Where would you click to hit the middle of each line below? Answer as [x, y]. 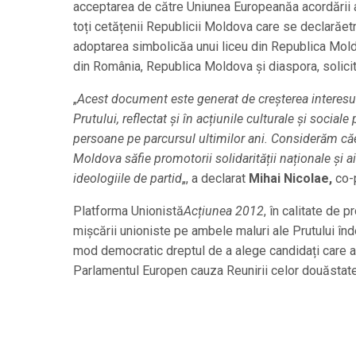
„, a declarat [215, 178]
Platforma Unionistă [128, 211]
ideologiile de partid [128, 178]
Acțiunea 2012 [224, 211]
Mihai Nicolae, [290, 178]
